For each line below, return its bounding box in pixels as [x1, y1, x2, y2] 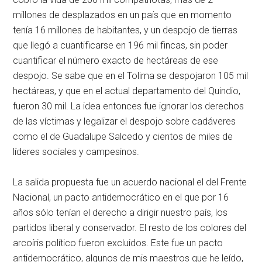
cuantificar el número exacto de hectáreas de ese [13, 55, 219, 67]
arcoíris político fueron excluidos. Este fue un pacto [13, 237, 223, 249]
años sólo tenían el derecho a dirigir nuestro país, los [13, 207, 228, 219]
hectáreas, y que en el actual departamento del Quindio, [13, 85, 241, 97]
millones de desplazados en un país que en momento [13, 9, 232, 21]
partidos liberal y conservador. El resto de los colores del [13, 222, 247, 234]
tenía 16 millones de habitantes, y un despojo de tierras [13, 25, 238, 36]
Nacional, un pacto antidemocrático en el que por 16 [13, 192, 229, 204]
